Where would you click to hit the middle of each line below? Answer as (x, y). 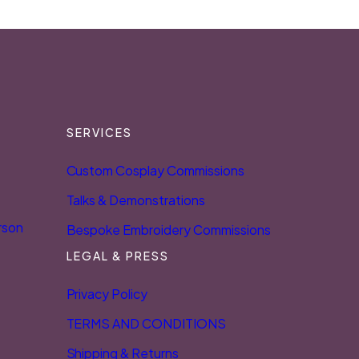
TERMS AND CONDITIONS (146, 323)
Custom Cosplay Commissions (155, 170)
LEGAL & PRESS (117, 256)
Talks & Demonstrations (135, 200)
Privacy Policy (107, 294)
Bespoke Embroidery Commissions (168, 230)
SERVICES (99, 132)
